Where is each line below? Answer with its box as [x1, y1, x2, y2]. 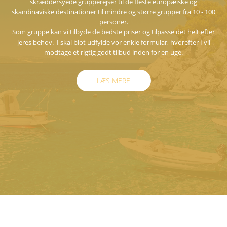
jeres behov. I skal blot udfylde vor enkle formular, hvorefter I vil [17, 37, 210, 47]
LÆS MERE [97, 75, 130, 85]
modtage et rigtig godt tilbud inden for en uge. [44, 48, 183, 57]
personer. [99, 17, 128, 26]
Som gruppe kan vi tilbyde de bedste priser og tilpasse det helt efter [12, 27, 215, 36]
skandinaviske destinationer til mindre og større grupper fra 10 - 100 [12, 7, 215, 16]
